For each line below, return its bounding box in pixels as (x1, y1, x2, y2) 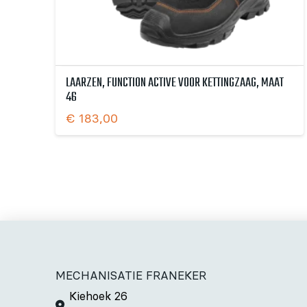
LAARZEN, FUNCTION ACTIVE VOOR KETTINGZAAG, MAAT (65, 73, 284, 94)
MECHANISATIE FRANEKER (55, 268, 206, 282)
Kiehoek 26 (69, 288, 127, 303)
